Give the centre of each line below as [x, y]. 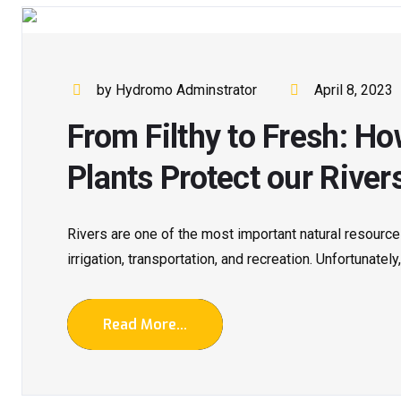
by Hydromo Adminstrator [177, 90]
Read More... [145, 325]
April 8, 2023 [353, 90]
